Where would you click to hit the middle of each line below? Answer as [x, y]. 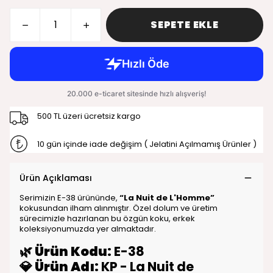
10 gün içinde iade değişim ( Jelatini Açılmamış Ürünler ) [147, 144]
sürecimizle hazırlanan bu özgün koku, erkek [107, 218]
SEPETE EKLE [185, 25]
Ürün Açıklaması [56, 178]
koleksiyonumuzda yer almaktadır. [88, 229]
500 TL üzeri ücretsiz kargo [89, 116]
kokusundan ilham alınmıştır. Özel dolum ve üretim [119, 208]
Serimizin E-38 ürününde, [69, 198]
